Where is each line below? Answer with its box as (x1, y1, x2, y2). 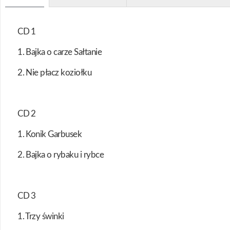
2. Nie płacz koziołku (17, 68, 92, 78)
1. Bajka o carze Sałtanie (17, 48, 102, 57)
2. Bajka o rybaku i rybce (17, 150, 104, 160)
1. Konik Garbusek (17, 130, 82, 139)
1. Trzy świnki (17, 212, 64, 221)
